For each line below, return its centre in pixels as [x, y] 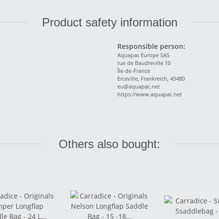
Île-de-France [134, 70]
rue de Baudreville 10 [144, 63]
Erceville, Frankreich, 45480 [151, 78]
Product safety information [109, 22]
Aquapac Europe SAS [143, 55]
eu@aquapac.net [139, 86]
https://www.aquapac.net [150, 94]
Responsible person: [151, 46]
